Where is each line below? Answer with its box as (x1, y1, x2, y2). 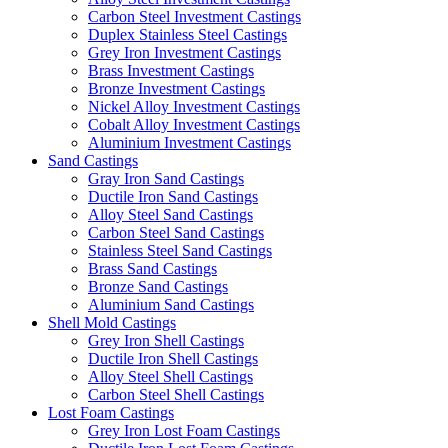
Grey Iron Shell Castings (88, 332, 244, 350)
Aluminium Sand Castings (88, 296, 254, 314)
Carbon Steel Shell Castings (88, 386, 264, 404)
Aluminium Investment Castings (88, 134, 291, 152)
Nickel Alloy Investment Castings (88, 98, 300, 116)
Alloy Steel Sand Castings (88, 206, 253, 224)
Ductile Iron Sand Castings (88, 188, 258, 206)
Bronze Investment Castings (88, 80, 265, 98)
